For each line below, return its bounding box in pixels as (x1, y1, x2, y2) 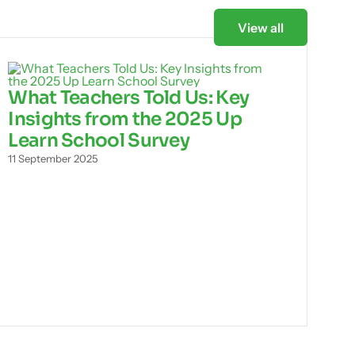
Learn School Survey (8, 128, 190, 152)
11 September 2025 (8, 151, 99, 165)
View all (238, 19, 284, 36)
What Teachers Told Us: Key (8, 85, 250, 109)
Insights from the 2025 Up (8, 106, 242, 131)
